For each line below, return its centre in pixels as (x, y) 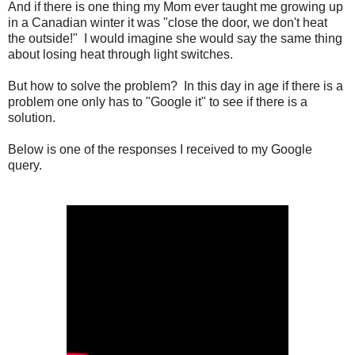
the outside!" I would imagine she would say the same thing (175, 38)
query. (25, 165)
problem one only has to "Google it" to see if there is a (158, 101)
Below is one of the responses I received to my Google (160, 149)
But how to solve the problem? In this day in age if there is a (176, 86)
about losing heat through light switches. (122, 54)
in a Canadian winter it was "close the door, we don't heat (168, 22)
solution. (32, 117)
